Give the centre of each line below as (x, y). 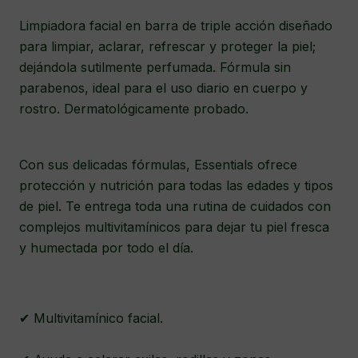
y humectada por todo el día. (106, 248)
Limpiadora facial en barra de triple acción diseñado (176, 26)
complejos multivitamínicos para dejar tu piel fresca (174, 227)
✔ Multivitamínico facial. (93, 318)
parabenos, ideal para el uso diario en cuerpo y (163, 88)
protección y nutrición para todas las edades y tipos (176, 185)
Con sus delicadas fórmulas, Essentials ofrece (158, 165)
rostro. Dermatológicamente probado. (134, 109)
